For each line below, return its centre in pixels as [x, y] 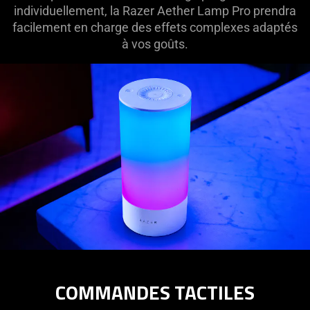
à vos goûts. [155, 44]
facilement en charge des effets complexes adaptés [155, 28]
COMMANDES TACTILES [155, 292]
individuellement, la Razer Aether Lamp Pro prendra [155, 11]
